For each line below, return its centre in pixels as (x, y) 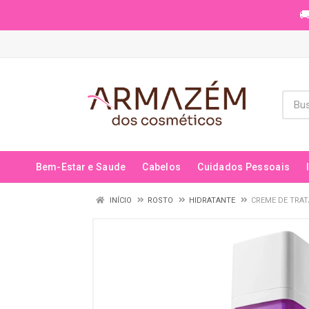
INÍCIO (120, 200)
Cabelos (162, 167)
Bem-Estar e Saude (81, 167)
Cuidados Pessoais (244, 167)
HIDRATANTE (212, 200)
